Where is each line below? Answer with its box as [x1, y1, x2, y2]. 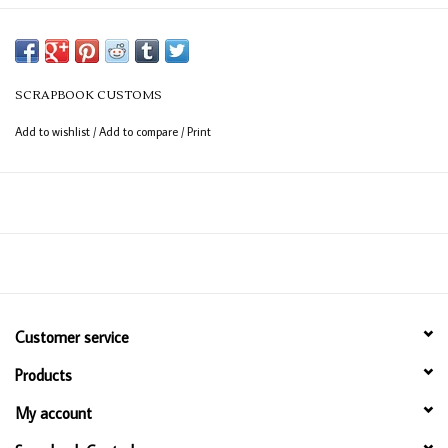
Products [15, 365, 72, 386]
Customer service [15, 327, 129, 348]
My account [15, 403, 92, 424]
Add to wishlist [15, 124, 93, 140]
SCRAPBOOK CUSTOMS [15, 88, 162, 104]
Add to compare [99, 124, 181, 140]
